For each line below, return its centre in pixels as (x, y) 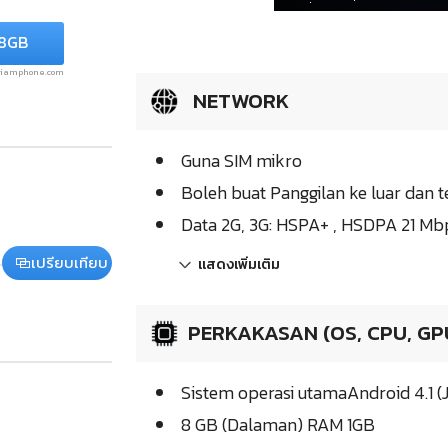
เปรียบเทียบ (69, 262)
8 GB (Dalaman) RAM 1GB (278, 425)
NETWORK (238, 101)
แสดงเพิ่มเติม (239, 265)
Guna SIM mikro (241, 161)
